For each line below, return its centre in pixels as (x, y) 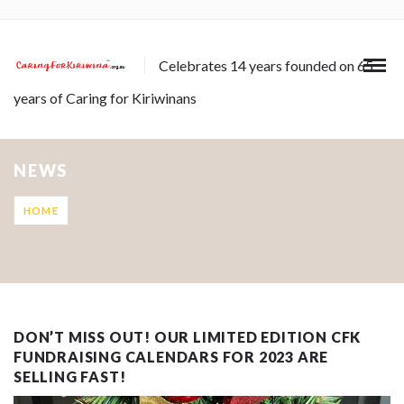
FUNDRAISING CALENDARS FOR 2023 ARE (171, 356)
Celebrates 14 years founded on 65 (266, 65)
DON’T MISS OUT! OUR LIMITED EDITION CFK (188, 336)
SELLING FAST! (70, 376)
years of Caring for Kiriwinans (105, 98)
